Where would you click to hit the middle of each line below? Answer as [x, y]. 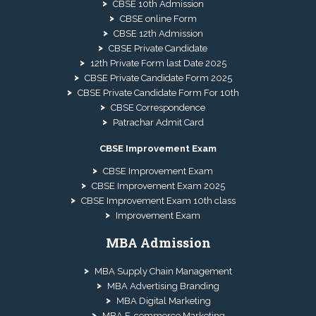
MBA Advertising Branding [163, 286]
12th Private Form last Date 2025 [158, 63]
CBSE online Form [158, 19]
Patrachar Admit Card [158, 123]
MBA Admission [158, 243]
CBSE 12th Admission [158, 34]
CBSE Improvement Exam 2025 [158, 186]
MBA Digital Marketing [163, 300]
